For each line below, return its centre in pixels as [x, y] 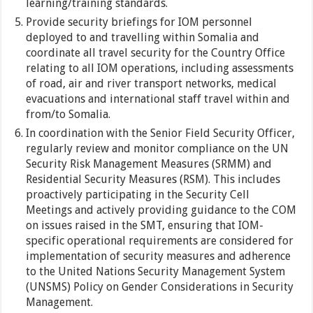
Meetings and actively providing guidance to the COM [161, 210]
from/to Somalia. [68, 115]
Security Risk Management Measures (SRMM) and [149, 164]
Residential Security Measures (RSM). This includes [153, 180]
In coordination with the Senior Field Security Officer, [161, 133]
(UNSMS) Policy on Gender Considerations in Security [160, 287]
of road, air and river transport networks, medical [152, 84]
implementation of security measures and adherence [159, 256]
